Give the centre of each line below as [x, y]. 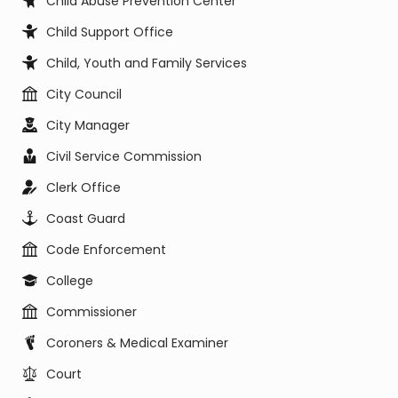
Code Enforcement [106, 250]
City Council [84, 94]
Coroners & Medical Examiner [137, 343]
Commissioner [92, 312]
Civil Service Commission [124, 156]
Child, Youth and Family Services [147, 63]
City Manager [88, 125]
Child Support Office [110, 32]
